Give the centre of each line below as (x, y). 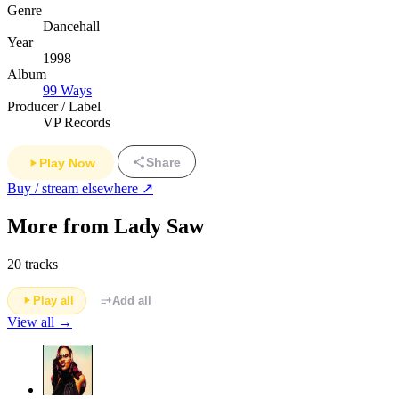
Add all (131, 300)
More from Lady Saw (106, 226)
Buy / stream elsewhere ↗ (80, 188)
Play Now (67, 163)
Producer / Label (54, 106)
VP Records (77, 122)
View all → (40, 322)
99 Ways (67, 90)
